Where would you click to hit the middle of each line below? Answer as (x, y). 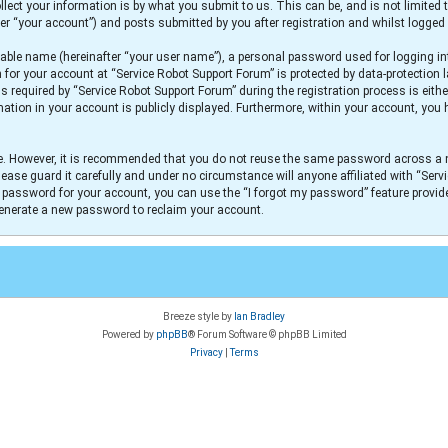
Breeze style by (198, 317)
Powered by (128, 335)
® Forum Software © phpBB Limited (267, 335)
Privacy (206, 353)
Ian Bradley (259, 317)
